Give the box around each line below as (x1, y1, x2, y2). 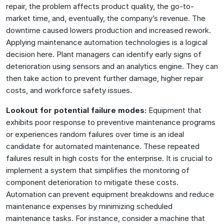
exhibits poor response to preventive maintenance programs (6, 117, 215, 127)
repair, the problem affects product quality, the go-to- (6, 1, 194, 11)
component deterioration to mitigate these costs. (6, 177, 178, 187)
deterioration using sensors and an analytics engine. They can (6, 61, 218, 71)
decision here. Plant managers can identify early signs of (6, 49, 201, 59)
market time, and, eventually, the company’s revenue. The (6, 13, 205, 23)
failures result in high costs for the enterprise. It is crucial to (6, 153, 212, 163)
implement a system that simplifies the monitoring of (6, 165, 189, 175)
